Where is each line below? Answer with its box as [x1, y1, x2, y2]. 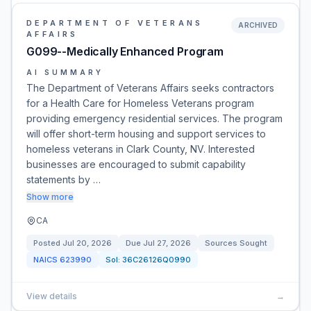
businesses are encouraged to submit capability [26, 158, 246, 170]
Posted [33, 238, 62, 248]
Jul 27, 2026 [143, 238, 191, 248]
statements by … [26, 174, 101, 185]
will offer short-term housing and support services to [26, 128, 266, 140]
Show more [26, 192, 74, 202]
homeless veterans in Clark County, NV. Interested [26, 143, 255, 155]
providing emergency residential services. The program [26, 112, 283, 124]
